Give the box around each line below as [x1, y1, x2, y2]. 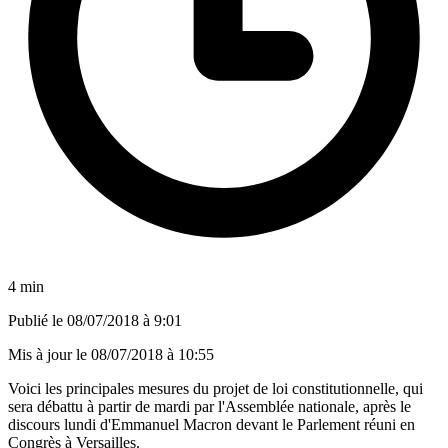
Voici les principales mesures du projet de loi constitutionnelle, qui [8, 379, 423, 397]
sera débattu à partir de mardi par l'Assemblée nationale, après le [8, 397, 411, 415]
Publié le [8, 311, 67, 329]
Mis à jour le [8, 345, 91, 363]
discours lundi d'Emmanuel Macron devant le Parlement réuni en [8, 415, 415, 433]
